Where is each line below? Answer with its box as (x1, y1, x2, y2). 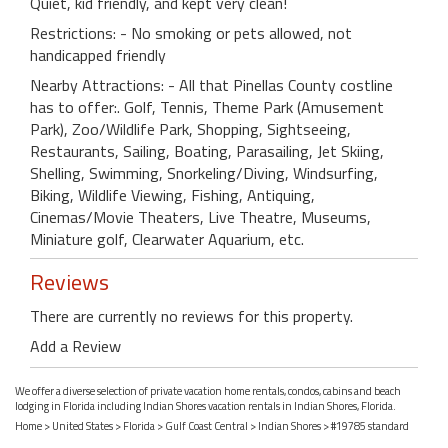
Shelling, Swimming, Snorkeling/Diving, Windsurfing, (30, 161, 378, 186)
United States (52, 418, 113, 435)
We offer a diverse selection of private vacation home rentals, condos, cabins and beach (15, 382, 401, 399)
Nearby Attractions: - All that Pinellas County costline (30, 73, 393, 98)
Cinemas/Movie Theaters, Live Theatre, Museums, (30, 205, 371, 230)
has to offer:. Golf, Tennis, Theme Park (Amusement (30, 95, 384, 120)
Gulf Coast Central (165, 418, 248, 435)
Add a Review (30, 334, 121, 359)
